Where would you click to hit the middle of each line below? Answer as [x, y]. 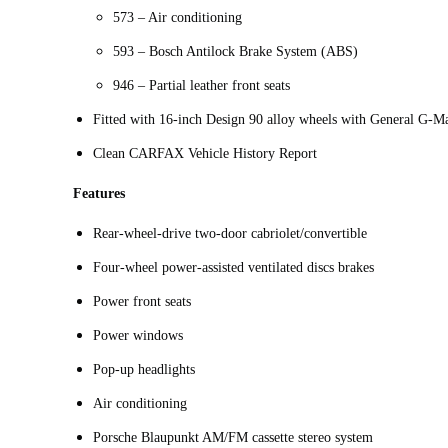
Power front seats [142, 302]
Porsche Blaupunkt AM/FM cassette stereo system [233, 438]
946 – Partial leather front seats [201, 86]
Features [99, 194]
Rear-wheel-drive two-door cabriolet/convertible [230, 234]
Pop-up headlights [144, 370]
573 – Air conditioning [177, 18]
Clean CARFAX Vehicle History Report [205, 154]
